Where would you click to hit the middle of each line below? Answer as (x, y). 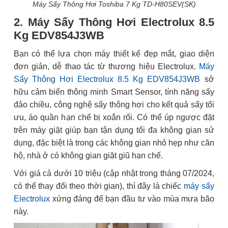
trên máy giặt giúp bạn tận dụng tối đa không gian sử (114, 130)
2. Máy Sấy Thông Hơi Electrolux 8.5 (114, 22)
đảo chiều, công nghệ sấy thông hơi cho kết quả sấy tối (114, 104)
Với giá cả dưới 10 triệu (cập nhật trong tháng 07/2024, (114, 173)
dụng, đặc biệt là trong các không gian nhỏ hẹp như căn (114, 142)
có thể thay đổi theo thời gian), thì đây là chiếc (99, 186)
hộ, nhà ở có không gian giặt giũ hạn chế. (88, 155)
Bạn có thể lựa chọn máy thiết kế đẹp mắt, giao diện (114, 53)
